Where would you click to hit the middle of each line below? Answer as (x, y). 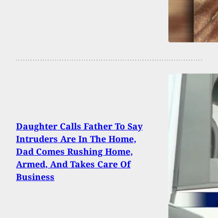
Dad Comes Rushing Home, (74, 152)
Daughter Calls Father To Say (79, 126)
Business (35, 177)
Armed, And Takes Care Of (73, 164)
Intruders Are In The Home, (76, 139)
